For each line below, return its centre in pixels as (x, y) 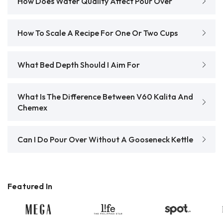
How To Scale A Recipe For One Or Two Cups (98, 33)
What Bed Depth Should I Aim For (79, 64)
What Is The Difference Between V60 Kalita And (105, 96)
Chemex (32, 107)
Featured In (30, 186)
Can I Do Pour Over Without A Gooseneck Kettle (105, 139)
